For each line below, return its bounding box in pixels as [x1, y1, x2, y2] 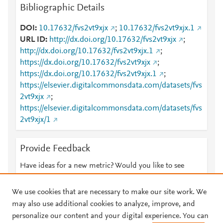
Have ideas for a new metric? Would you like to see [20, 162, 184, 170]
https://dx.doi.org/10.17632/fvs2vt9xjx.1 [20, 70, 157, 78]
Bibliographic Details [20, 3, 105, 13]
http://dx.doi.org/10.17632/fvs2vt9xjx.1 [20, 47, 153, 55]
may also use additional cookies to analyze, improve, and [12, 200, 195, 208]
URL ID [20, 36, 45, 44]
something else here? [20, 174, 89, 182]
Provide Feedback [20, 144, 90, 154]
